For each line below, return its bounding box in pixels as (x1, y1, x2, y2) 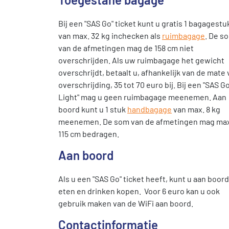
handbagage (127, 104, 172, 114)
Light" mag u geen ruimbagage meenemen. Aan (58, 92, 226, 102)
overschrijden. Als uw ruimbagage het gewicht (58, 55, 224, 65)
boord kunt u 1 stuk (58, 104, 127, 114)
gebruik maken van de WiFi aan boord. (58, 198, 193, 208)
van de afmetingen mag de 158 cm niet (58, 43, 194, 53)
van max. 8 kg (172, 104, 220, 114)
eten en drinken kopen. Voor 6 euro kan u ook (58, 186, 220, 196)
